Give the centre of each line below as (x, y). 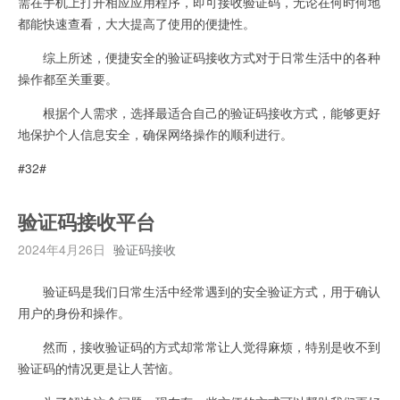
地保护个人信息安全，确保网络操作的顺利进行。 (155, 133)
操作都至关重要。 (68, 78)
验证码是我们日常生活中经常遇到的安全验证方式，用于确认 (199, 291)
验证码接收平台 (87, 223)
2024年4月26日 (62, 249)
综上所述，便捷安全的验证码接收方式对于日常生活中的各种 (199, 57)
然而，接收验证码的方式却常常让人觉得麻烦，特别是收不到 (199, 346)
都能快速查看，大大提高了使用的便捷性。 (137, 23)
